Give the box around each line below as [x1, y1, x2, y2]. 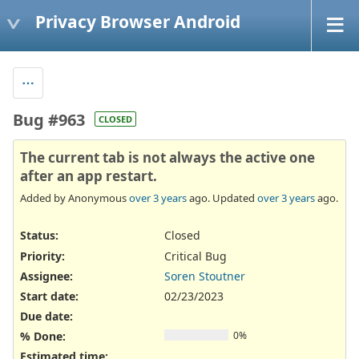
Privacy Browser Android [35, 10, 240, 33]
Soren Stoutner [164, 268, 245, 284]
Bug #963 [13, 108, 85, 131]
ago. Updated [187, 191, 257, 206]
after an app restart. [20, 166, 157, 185]
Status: [20, 228, 58, 244]
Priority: [20, 248, 65, 264]
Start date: [20, 288, 79, 304]
